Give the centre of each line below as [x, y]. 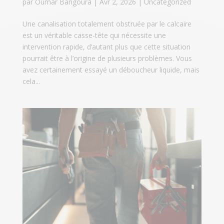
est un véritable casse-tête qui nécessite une [94, 35]
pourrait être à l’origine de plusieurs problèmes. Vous [107, 58]
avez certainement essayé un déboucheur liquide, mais [111, 69]
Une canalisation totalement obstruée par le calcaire [107, 23]
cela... [31, 81]
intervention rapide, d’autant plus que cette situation [106, 46]
